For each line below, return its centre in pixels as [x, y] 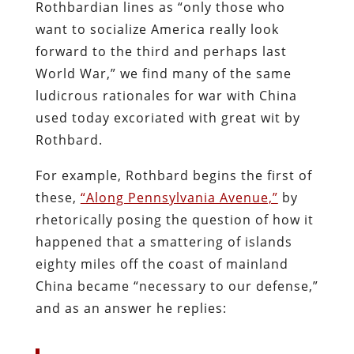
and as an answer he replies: [131, 308]
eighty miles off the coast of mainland [162, 264]
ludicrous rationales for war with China [166, 95]
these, [58, 197]
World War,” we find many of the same [163, 73]
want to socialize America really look [157, 29]
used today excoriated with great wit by [168, 117]
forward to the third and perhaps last [161, 51]
